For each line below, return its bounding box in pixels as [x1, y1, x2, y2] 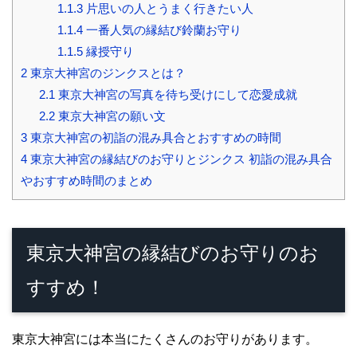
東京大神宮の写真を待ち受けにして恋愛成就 [54, 87, 297, 101]
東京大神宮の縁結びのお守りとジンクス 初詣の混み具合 [27, 151, 332, 166]
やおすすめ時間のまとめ [21, 173, 152, 187]
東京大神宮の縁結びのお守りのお [26, 241, 319, 264]
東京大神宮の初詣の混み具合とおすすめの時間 [27, 130, 281, 144]
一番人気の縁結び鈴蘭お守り [82, 22, 241, 37]
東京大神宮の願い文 [54, 108, 166, 123]
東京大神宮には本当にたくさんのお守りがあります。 [12, 331, 318, 346]
